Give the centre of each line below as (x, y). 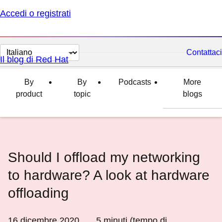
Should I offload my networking (104, 157)
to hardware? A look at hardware (109, 175)
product (29, 94)
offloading (38, 193)
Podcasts (135, 82)
